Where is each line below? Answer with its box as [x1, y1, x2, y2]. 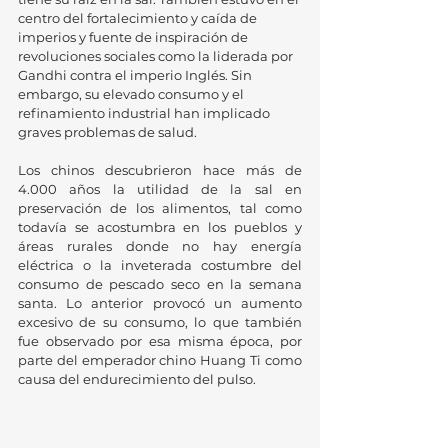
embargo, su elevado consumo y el [18, 86, 247, 102]
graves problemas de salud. [18, 124, 200, 140]
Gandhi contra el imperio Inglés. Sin [18, 67, 255, 83]
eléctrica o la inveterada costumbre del [18, 257, 302, 273]
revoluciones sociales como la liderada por [18, 48, 296, 64]
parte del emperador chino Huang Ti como [18, 352, 302, 368]
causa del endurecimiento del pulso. [18, 371, 259, 387]
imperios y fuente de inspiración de [18, 29, 251, 45]
